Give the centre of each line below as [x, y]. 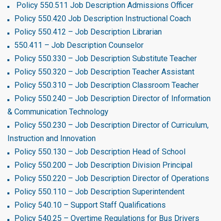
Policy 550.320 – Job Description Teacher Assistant [104, 72]
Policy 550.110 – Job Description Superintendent [99, 192]
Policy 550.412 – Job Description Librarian [88, 32]
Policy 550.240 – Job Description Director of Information [112, 98]
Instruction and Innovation [52, 138]
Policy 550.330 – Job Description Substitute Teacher [106, 58]
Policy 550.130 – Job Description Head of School [100, 152]
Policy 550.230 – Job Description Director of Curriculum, [111, 125]
